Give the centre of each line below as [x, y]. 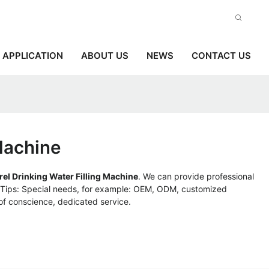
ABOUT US [105, 55]
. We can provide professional [196, 177]
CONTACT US [221, 55]
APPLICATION [33, 55]
